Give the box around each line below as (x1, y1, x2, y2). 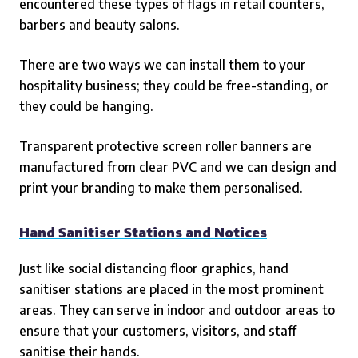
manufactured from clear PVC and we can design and (19, 159, 336, 175)
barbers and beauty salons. (19, 17, 180, 33)
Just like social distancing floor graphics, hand (19, 261, 288, 276)
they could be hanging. (19, 98, 153, 114)
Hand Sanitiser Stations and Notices (19, 225, 267, 241)
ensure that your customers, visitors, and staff (19, 323, 296, 339)
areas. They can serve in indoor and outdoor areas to (19, 302, 335, 318)
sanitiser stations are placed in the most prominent (19, 281, 324, 297)
